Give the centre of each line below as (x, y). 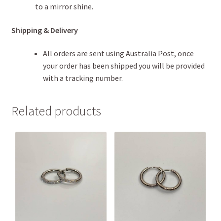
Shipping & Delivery (44, 30)
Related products (56, 111)
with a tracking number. (83, 78)
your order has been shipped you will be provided (124, 66)
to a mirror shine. (64, 7)
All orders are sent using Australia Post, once (118, 54)
